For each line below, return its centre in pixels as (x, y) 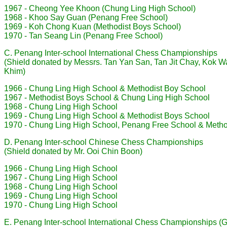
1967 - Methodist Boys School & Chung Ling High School (107, 98)
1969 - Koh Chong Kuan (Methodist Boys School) (92, 27)
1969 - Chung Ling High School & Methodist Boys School (107, 116)
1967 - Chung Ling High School (61, 178)
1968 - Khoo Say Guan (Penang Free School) (86, 17)
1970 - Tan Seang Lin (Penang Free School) (83, 36)
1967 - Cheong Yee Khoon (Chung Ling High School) (100, 8)
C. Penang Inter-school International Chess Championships (111, 53)
